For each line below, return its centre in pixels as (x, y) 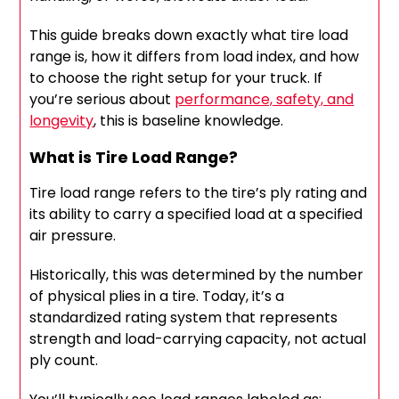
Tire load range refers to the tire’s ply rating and (199, 193)
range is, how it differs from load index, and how (195, 57)
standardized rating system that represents (184, 318)
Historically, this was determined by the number (197, 275)
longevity (62, 121)
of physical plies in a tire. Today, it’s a (157, 297)
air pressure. (73, 236)
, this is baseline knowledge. (189, 121)
